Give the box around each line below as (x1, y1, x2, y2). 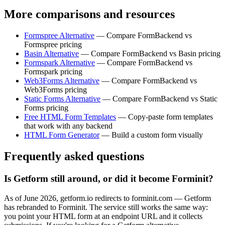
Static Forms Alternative (24, 94, 100, 103)
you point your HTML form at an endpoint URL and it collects (4, 211, 202, 220)
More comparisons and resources (4, 8, 175, 21)
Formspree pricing (24, 40, 82, 49)
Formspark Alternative (24, 58, 95, 67)
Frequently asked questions (4, 150, 144, 163)
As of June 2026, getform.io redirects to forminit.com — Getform (4, 193, 211, 202)
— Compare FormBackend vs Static (100, 94, 217, 103)
